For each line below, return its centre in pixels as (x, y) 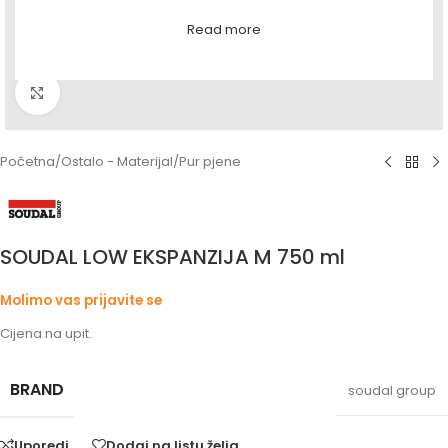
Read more (224, 30)
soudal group (392, 390)
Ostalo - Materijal (117, 161)
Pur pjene (210, 161)
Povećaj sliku (99, 92)
